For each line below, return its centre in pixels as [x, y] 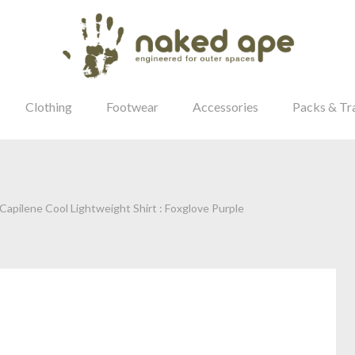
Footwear [132, 107]
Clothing [49, 107]
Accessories [225, 107]
